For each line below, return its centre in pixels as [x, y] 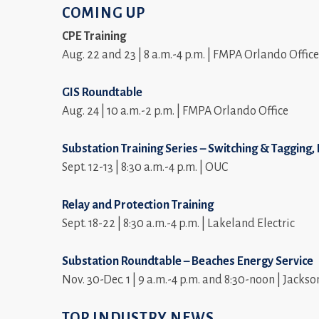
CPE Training [94, 36]
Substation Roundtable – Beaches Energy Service [188, 261]
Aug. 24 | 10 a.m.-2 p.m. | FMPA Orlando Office [175, 111]
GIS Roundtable [102, 93]
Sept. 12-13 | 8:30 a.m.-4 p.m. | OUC [145, 167]
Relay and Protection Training [138, 205]
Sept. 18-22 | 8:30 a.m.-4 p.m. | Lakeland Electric [178, 224]
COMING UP [104, 12]
